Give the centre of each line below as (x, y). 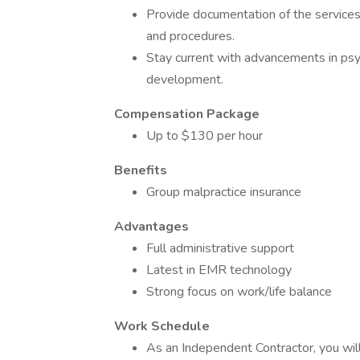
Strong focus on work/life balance (239, 292)
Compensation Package (187, 114)
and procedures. (190, 36)
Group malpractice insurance (224, 192)
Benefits (141, 170)
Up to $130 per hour (205, 136)
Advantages (151, 227)
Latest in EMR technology (219, 270)
